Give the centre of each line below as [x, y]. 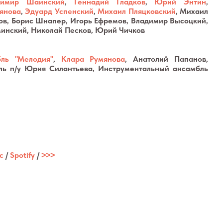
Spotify [22, 155]
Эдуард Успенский [59, 11]
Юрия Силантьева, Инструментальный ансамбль [114, 68]
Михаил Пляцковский [137, 11]
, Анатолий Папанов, [167, 59]
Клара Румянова [93, 59]
